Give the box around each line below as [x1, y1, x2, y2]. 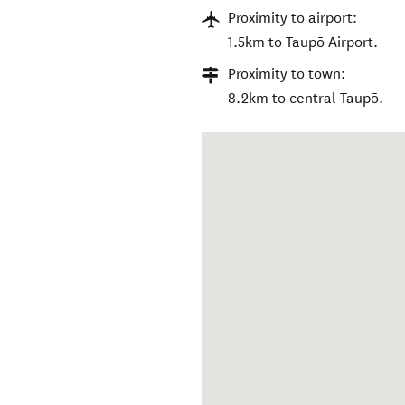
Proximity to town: [228, 65, 346, 83]
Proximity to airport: [228, 9, 358, 27]
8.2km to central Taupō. [228, 89, 384, 108]
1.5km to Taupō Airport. [228, 33, 379, 52]
